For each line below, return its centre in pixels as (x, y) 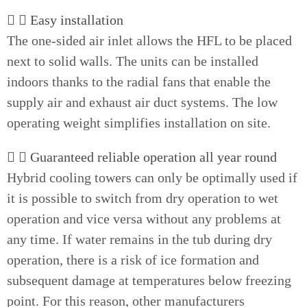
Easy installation (77, 20)
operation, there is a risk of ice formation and (133, 260)
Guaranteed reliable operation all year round (153, 157)
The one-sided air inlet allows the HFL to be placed (149, 40)
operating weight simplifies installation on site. (139, 123)
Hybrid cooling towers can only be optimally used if (152, 177)
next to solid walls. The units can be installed (133, 61)
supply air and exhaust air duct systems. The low (142, 102)
